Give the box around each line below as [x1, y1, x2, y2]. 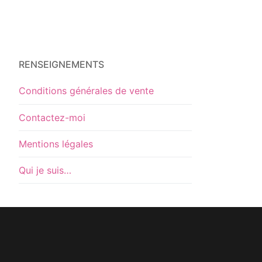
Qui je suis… [19, 164, 71, 176]
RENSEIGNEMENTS [19, 58, 104, 71]
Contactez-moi [19, 111, 85, 123]
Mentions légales [19, 137, 93, 150]
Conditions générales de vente [19, 85, 154, 97]
